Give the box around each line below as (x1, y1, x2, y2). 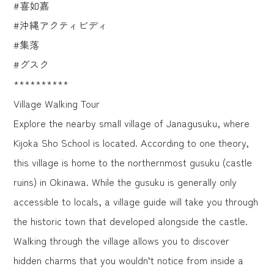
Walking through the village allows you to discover (13, 233, 230, 248)
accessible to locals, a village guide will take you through (13, 194, 259, 209)
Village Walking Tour (13, 96, 100, 111)
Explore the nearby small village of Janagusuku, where (13, 116, 250, 131)
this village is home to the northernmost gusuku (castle (13, 155, 253, 170)
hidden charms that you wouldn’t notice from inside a (13, 253, 244, 268)
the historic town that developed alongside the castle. (13, 213, 248, 229)
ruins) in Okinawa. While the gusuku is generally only (13, 174, 237, 190)
